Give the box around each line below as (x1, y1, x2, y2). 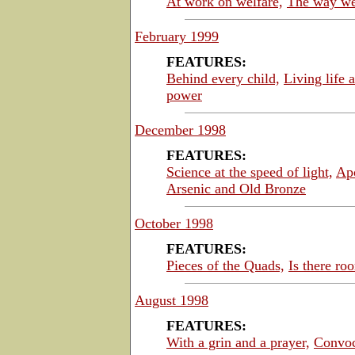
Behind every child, (166, 70, 280, 86)
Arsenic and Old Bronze (166, 180, 306, 197)
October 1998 (135, 215, 213, 231)
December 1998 (135, 121, 226, 138)
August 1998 (135, 292, 208, 308)
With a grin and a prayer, (166, 334, 310, 350)
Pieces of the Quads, (166, 257, 284, 273)
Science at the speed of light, (166, 163, 333, 180)
